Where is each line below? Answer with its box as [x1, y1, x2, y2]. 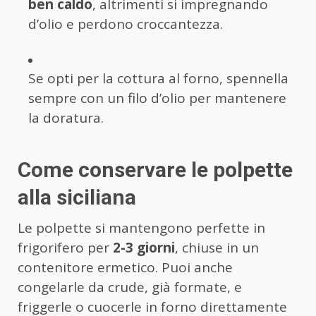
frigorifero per [18, 238, 113, 257]
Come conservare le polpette [18, 157, 293, 182]
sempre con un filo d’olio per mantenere [28, 88, 286, 107]
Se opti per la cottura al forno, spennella [28, 68, 288, 87]
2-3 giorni [113, 238, 175, 257]
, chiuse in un [175, 238, 259, 257]
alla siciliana [18, 184, 136, 209]
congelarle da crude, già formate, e [18, 277, 242, 296]
